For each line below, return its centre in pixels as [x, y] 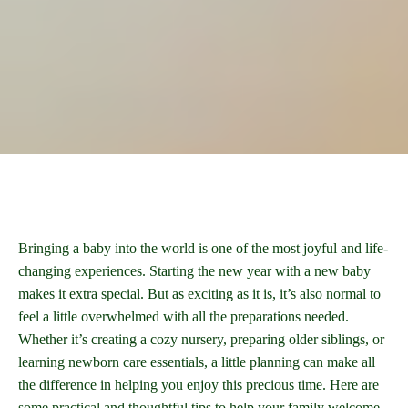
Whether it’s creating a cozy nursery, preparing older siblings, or [201, 340]
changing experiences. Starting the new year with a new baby [194, 271]
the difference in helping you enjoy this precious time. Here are [199, 385]
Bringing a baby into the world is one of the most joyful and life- [203, 249]
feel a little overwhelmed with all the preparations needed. [184, 317]
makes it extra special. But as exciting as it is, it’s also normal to [199, 294]
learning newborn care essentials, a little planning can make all [197, 362]
